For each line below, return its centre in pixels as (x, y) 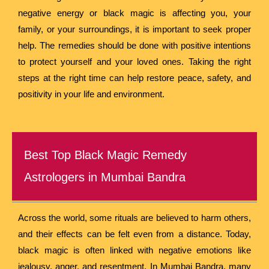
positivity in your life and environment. (91, 94)
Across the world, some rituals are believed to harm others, (134, 217)
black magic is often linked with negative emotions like (134, 250)
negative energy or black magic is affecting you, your (134, 13)
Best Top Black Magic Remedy (105, 155)
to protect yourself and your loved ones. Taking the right (134, 61)
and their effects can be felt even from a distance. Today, (134, 234)
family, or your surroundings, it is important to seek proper (134, 29)
